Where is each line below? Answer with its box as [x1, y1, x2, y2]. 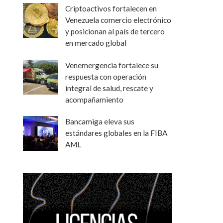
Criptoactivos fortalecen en [65, 4, 157, 13]
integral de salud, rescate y [65, 83, 153, 93]
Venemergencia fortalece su [65, 60, 158, 70]
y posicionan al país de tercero [65, 27, 165, 36]
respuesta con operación [65, 72, 146, 81]
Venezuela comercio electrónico [65, 15, 171, 25]
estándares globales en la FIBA [65, 128, 167, 137]
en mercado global [65, 38, 126, 48]
